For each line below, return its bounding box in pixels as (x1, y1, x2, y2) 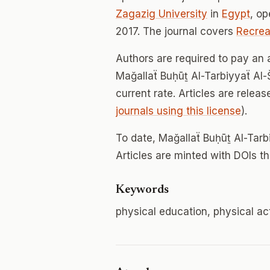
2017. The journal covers (116, 25, 236, 37)
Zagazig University (116, 8, 207, 20)
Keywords (116, 184, 169, 196)
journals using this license (116, 105, 241, 117)
